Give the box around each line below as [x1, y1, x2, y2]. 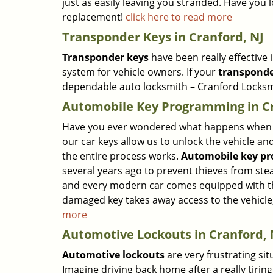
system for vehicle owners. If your [62, 65, 218, 79]
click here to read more [126, 10, 232, 24]
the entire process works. [62, 149, 181, 163]
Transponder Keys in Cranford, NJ [62, 29, 264, 45]
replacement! [62, 10, 126, 24]
